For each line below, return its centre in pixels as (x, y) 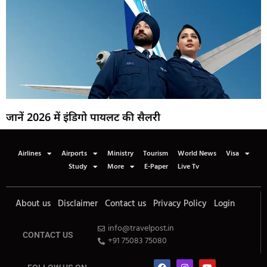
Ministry (120, 154)
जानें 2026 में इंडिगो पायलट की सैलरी (83, 117)
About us (33, 204)
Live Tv (188, 167)
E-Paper (156, 167)
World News (197, 154)
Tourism (155, 154)
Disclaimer (78, 204)
